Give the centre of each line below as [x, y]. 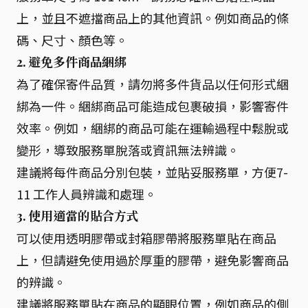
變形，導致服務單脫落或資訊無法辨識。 [128, 150]
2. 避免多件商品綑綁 [72, 62]
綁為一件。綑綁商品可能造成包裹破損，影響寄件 [153, 106]
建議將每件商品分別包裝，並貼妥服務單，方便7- [152, 172]
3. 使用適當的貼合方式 [78, 216]
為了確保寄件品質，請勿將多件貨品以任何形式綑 [153, 84]
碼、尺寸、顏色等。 [72, 40]
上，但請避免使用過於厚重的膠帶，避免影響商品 [153, 260]
